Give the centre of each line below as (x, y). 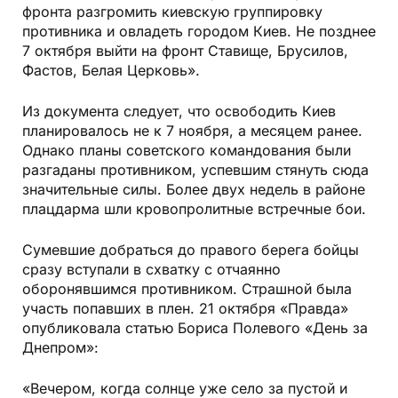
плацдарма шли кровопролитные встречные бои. (194, 208)
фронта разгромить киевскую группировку (172, 11)
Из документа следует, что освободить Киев (179, 111)
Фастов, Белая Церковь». (111, 70)
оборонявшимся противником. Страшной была (187, 288)
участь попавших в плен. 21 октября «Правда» (185, 308)
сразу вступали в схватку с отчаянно (151, 269)
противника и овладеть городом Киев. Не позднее (199, 31)
